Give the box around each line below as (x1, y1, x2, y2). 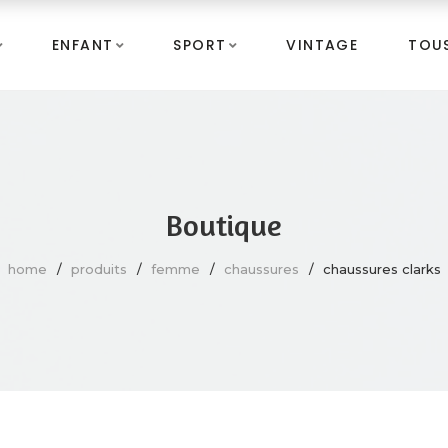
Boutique (166, 206, 282, 243)
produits (70, 260, 127, 277)
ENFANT (52, 35, 114, 55)
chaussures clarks (322, 260, 441, 277)
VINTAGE (286, 35, 359, 55)
